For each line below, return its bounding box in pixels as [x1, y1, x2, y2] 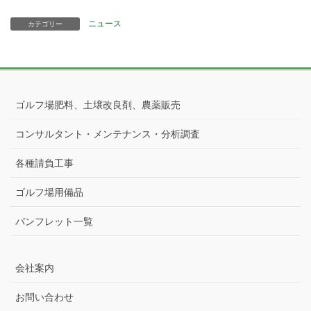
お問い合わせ [15, 291, 74, 303]
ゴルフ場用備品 [15, 186, 83, 198]
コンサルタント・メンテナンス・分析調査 [15, 128, 200, 140]
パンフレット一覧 [15, 215, 93, 227]
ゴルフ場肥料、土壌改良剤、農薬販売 [15, 99, 180, 110]
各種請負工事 [15, 157, 74, 169]
